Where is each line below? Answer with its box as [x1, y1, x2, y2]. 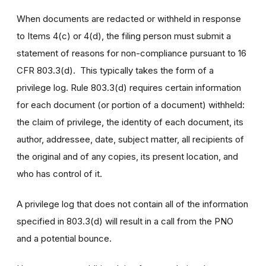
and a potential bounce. [17, 232, 121, 244]
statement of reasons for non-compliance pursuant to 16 [17, 47, 246, 59]
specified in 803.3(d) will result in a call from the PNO [17, 215, 233, 227]
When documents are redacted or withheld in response [17, 12, 241, 24]
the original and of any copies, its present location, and [17, 150, 238, 162]
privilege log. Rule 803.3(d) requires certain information [17, 81, 241, 93]
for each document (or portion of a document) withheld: [17, 99, 245, 110]
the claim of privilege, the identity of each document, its [17, 116, 243, 128]
